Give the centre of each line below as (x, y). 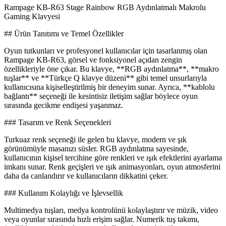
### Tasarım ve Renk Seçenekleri (58, 123)
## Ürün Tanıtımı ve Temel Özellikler (64, 34)
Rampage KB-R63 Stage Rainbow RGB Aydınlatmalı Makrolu (105, 8)
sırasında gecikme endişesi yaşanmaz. (64, 105)
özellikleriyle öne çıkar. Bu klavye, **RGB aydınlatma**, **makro (111, 69)
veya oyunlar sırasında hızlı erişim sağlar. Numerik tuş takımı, (102, 219)
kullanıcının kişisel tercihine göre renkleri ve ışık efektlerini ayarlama (113, 158)
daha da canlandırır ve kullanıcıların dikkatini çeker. (86, 176)
